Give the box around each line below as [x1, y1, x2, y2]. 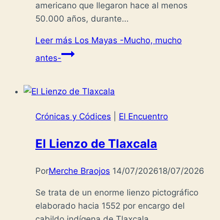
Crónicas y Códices [35, 111, 111, 122]
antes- [35, 53, 61, 63]
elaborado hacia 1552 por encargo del [35, 201, 185, 211]
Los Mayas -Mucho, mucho [72, 35, 182, 46]
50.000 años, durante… [35, 14, 129, 24]
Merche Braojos [49, 166, 110, 176]
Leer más [35, 35, 72, 46]
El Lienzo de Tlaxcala [35, 137, 157, 151]
